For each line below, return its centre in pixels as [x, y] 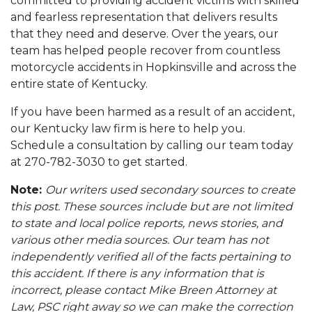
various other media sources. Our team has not [140, 240]
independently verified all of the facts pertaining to [150, 257]
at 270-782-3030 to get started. [99, 162]
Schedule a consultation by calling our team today [152, 145]
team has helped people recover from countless [145, 50]
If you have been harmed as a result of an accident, [153, 112]
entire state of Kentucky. [79, 84]
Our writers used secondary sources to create [170, 190]
